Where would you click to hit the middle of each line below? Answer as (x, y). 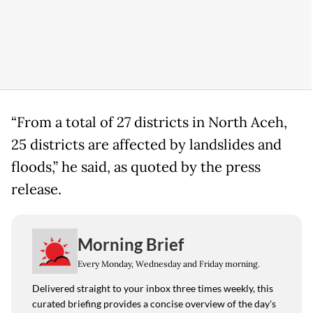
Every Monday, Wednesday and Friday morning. (169, 263)
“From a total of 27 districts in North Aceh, (149, 122)
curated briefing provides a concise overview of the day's (154, 304)
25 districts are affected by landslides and (146, 145)
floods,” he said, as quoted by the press (136, 167)
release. (36, 189)
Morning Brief (131, 244)
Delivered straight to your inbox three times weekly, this (153, 288)
